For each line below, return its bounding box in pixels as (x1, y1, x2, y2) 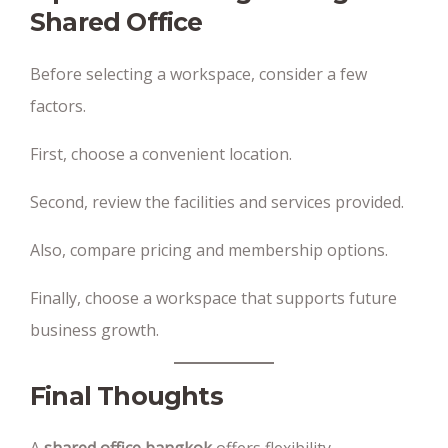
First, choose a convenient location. (30, 143, 292, 165)
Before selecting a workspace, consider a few (30, 63, 367, 85)
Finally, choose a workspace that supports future (30, 287, 397, 309)
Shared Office (30, 7, 203, 37)
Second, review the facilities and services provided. (30, 191, 404, 213)
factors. (30, 95, 86, 117)
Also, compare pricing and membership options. (30, 239, 388, 261)
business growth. (30, 319, 159, 341)
